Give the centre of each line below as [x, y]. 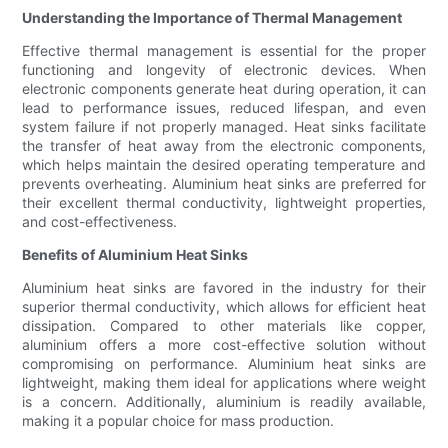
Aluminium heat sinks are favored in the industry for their [224, 288]
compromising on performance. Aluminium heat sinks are [224, 364]
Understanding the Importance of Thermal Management [212, 18]
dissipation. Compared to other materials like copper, [224, 326]
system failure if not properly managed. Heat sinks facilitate [224, 127]
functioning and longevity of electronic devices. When [224, 70]
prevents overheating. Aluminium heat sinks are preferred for [224, 184]
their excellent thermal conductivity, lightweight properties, [224, 203]
